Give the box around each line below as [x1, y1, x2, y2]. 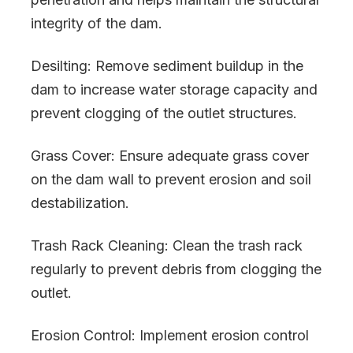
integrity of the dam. [31, 15, 162, 32]
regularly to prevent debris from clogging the [31, 261, 321, 277]
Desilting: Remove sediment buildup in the [31, 58, 303, 74]
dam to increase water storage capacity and [31, 81, 318, 98]
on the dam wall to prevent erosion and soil [31, 171, 311, 188]
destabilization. [31, 195, 129, 211]
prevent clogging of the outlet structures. [31, 105, 297, 121]
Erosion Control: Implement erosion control [31, 327, 309, 344]
